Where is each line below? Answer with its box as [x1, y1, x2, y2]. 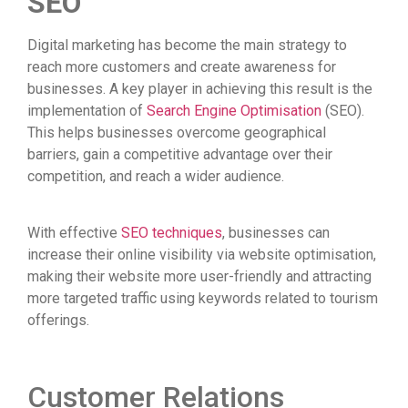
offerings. [27, 311, 89, 330]
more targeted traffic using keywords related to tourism [27, 290, 378, 308]
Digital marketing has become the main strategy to [27, 36, 347, 55]
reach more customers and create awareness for [27, 58, 336, 76]
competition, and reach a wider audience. [27, 168, 288, 186]
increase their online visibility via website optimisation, [27, 246, 376, 264]
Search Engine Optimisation [147, 102, 321, 120]
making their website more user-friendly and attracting [27, 268, 372, 286]
